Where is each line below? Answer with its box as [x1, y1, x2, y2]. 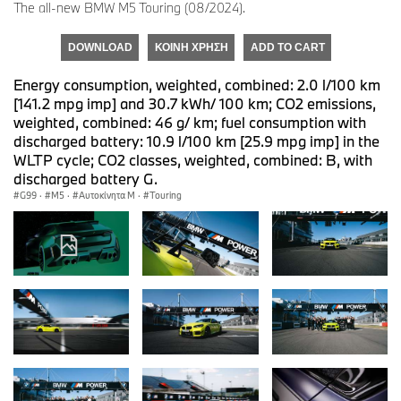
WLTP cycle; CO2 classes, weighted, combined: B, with [13, 149, 372, 169]
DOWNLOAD [67, 40, 132, 54]
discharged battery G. [13, 168, 158, 188]
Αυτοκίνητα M [79, 188, 135, 201]
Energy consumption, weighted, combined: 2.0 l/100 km [13, 74, 380, 94]
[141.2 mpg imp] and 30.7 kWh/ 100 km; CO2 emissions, [13, 93, 376, 113]
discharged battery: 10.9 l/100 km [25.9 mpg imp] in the [13, 131, 380, 150]
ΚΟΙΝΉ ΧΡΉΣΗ [154, 40, 228, 54]
